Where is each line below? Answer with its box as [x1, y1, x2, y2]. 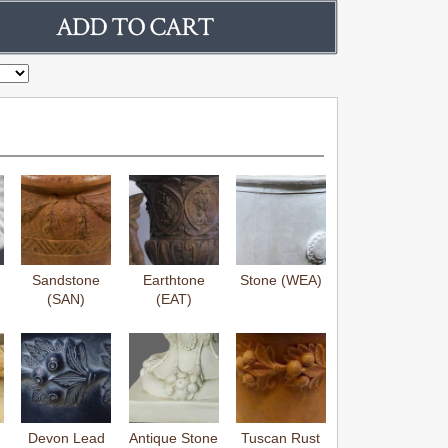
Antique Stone [129, 430, 219, 446]
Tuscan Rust [241, 430, 321, 446]
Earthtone [142, 272, 205, 288]
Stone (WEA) [239, 272, 322, 288]
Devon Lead [27, 430, 105, 446]
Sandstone [32, 272, 101, 288]
